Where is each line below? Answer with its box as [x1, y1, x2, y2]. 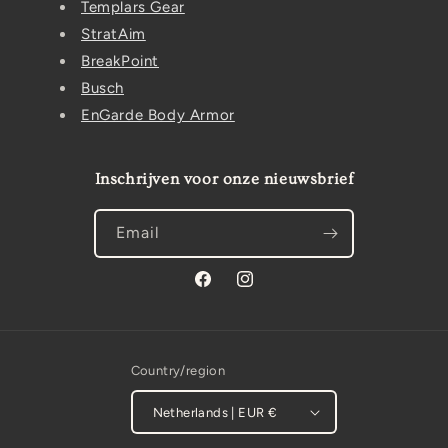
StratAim [81, 25, 146, 43]
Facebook [192, 281, 259, 299]
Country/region [130, 363, 226, 378]
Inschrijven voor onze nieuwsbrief [94, 170, 354, 188]
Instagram [234, 281, 303, 299]
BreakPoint [81, 52, 159, 70]
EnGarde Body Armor [81, 106, 235, 124]
